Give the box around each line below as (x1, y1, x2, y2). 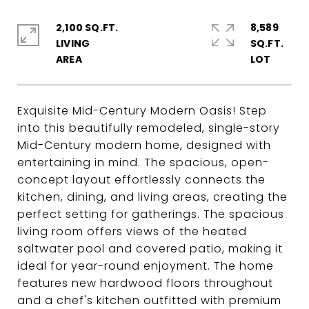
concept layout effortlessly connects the (17, 172, 266, 188)
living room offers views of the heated (17, 223, 247, 239)
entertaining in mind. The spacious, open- (17, 154, 269, 170)
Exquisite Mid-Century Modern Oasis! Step (17, 103, 267, 119)
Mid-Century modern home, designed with (17, 137, 271, 153)
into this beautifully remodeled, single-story (17, 120, 280, 136)
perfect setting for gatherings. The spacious (17, 206, 284, 222)
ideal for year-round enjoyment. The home (17, 258, 274, 274)
